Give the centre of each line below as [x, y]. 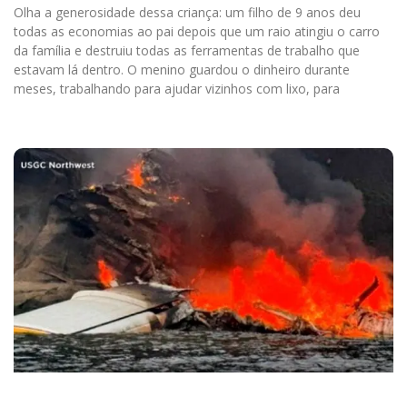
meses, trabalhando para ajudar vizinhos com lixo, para [177, 89]
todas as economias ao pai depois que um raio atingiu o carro [197, 32]
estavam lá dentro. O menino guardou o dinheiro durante [182, 70]
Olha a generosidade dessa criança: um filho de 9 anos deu [187, 13]
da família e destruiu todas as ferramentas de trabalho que [187, 51]
